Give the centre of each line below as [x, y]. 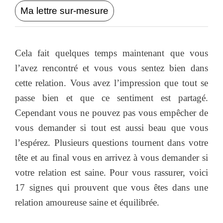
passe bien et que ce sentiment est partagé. [111, 98]
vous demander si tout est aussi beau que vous [111, 127]
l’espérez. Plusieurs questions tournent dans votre [111, 142]
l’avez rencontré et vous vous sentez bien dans [111, 68]
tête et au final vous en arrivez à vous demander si [111, 157]
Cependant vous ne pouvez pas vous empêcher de [111, 112]
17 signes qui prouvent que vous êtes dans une [111, 187]
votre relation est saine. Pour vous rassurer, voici [111, 172]
